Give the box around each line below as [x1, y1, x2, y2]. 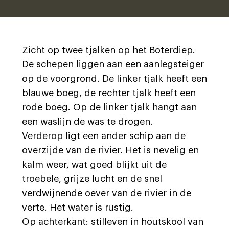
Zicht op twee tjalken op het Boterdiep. [22, 45, 195, 55]
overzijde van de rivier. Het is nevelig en [22, 146, 199, 155]
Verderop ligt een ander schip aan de [22, 131, 186, 141]
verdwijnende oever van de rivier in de [22, 189, 191, 198]
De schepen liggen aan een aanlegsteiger [22, 60, 204, 69]
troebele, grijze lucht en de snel [22, 174, 162, 184]
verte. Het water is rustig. [22, 203, 133, 212]
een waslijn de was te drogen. [22, 117, 153, 126]
